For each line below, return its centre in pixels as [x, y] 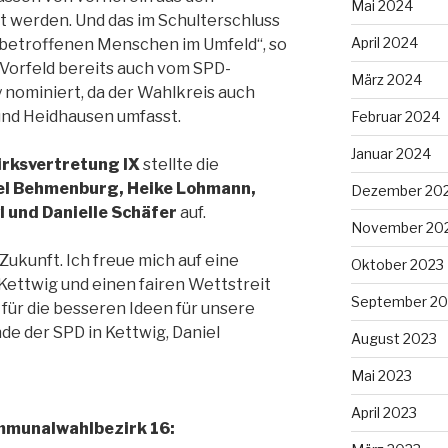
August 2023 [393, 338]
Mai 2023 [381, 375]
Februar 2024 [395, 116]
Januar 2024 [390, 153]
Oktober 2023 [397, 264]
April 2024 [384, 42]
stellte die [179, 165]
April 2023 [383, 412]
